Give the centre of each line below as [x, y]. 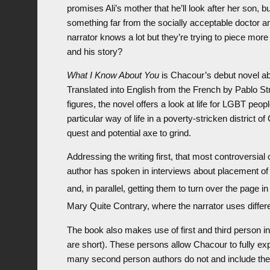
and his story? [94, 52]
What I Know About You [113, 75]
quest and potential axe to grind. [129, 133]
